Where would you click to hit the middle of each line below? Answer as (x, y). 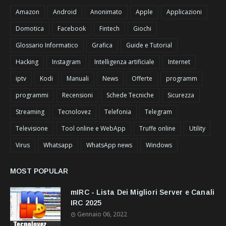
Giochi (142, 28)
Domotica (30, 28)
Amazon (27, 12)
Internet (179, 62)
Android (65, 12)
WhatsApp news (109, 145)
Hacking (27, 62)
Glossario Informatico (47, 45)
